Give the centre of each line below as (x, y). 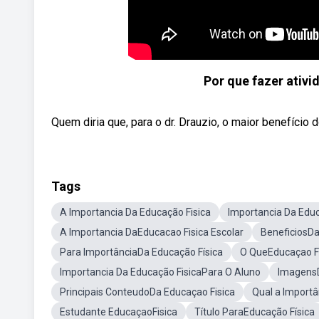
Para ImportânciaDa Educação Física (141, 252)
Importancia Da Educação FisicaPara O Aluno (160, 272)
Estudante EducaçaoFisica (119, 312)
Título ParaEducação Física (255, 312)
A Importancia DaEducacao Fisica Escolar (152, 232)
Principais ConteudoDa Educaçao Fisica (147, 292)
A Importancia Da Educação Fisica (135, 212)
